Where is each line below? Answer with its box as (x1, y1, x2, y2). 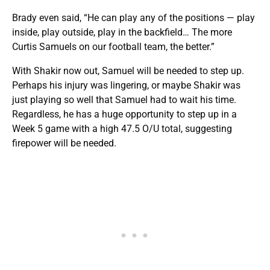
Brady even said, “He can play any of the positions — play (12, 11, 255, 24)
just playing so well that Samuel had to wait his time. (12, 93, 236, 105)
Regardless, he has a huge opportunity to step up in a (12, 108, 237, 120)
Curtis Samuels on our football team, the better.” (12, 40, 215, 52)
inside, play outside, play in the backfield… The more (12, 26, 232, 38)
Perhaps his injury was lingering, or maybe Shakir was (12, 79, 240, 91)
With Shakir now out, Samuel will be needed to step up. (12, 64, 244, 77)
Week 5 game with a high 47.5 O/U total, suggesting (12, 122, 232, 134)
